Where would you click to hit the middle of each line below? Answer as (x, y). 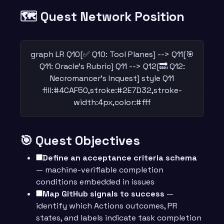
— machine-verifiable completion (100, 169)
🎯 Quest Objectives (80, 140)
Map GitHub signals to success (103, 193)
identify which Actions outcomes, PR (107, 205)
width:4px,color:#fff (112, 102)
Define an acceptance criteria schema (120, 157)
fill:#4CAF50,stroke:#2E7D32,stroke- (112, 90)
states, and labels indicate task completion (119, 217)
